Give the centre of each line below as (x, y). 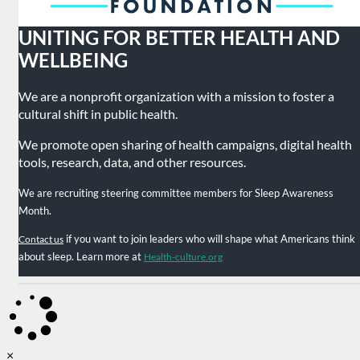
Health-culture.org (183, 257)
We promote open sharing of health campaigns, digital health (185, 145)
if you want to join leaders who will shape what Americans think (209, 239)
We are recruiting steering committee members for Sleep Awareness (176, 193)
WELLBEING (73, 60)
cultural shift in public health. (98, 114)
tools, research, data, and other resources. (132, 162)
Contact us (41, 239)
